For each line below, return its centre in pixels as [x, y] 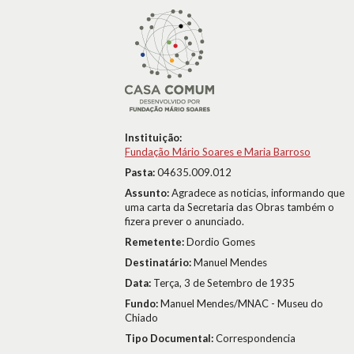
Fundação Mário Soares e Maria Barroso [218, 152]
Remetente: [156, 242]
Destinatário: [159, 262]
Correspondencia [256, 338]
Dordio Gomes [221, 242]
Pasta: [141, 172]
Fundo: [143, 303]
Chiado [141, 318]
